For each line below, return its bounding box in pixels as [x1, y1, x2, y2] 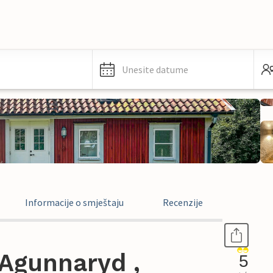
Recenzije [163, 196, 203, 208]
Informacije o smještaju [25, 196, 124, 208]
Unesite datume [122, 63, 188, 76]
